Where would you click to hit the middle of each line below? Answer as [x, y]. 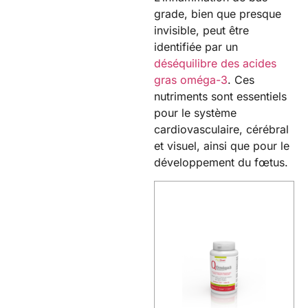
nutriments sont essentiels [220, 97]
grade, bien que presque [218, 14]
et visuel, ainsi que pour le [222, 146]
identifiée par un [196, 47]
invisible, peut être [201, 31]
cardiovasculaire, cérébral [221, 130]
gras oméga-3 [191, 80]
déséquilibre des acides [215, 64]
